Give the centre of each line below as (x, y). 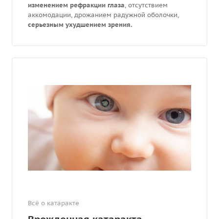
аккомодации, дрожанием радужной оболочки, (103, 15)
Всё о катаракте (54, 203)
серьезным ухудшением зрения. (80, 24)
